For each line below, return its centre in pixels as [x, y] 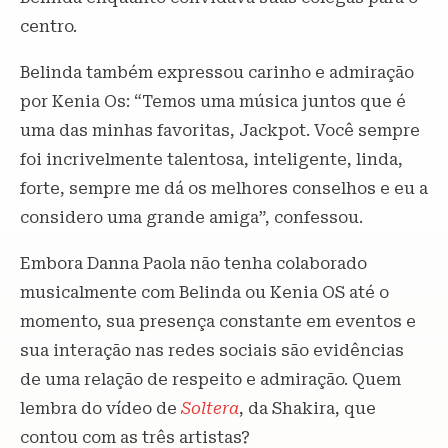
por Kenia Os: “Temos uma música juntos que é [213, 101]
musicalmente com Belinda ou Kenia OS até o [204, 292]
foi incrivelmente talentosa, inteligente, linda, [211, 159]
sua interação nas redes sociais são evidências [212, 350]
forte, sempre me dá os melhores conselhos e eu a [224, 188]
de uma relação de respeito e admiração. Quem [210, 379]
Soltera [210, 408]
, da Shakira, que [307, 408]
